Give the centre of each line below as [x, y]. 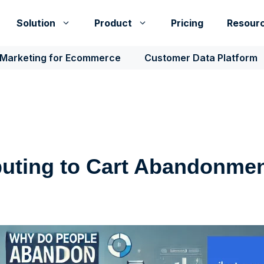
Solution [36, 23]
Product [113, 23]
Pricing [187, 23]
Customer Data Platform [201, 58]
